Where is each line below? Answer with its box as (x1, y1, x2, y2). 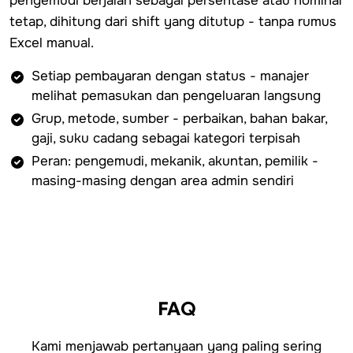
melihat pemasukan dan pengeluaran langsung (32, 87, 321, 104)
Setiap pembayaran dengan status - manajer (32, 67, 309, 84)
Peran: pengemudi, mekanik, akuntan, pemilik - (32, 152, 318, 169)
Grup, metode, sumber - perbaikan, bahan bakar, (32, 110, 327, 127)
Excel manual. (9, 34, 94, 51)
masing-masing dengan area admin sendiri (32, 172, 294, 189)
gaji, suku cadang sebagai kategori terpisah (32, 129, 300, 147)
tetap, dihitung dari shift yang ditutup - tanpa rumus (9, 13, 336, 30)
